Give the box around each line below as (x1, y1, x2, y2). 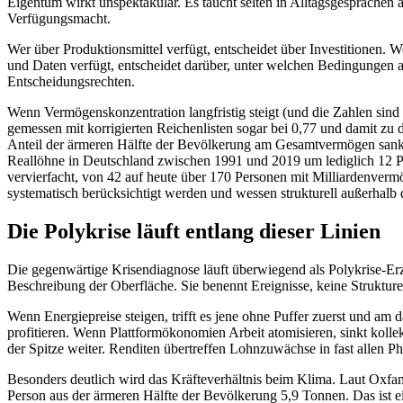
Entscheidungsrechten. (7, 74, 135, 90)
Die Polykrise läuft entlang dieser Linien (7, 219, 381, 244)
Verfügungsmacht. (7, 11, 111, 27)
